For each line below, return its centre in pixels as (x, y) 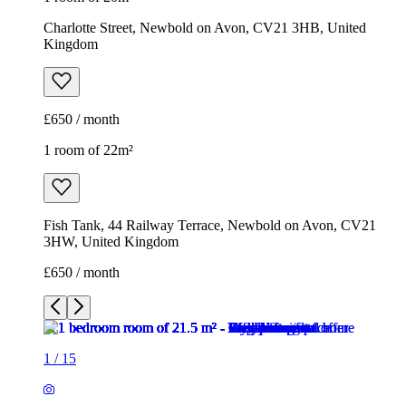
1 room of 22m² (88, 150)
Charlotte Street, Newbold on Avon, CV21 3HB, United (205, 28)
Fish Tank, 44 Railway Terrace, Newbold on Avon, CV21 (210, 226)
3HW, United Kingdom (111, 242)
